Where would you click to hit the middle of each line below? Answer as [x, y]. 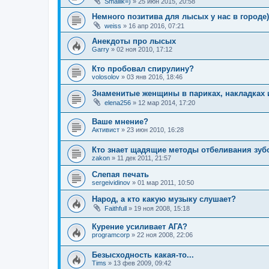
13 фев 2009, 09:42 [142, 263]
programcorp [111, 235]
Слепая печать [120, 174]
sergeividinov [111, 182]
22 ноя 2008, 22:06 [165, 235]
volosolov [106, 77]
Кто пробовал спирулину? [143, 69]
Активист [106, 129]
